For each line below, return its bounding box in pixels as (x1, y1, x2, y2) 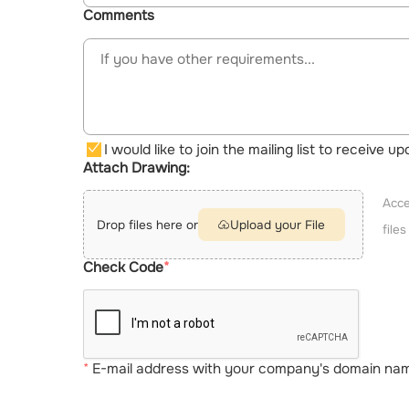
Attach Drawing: (83, 158, 191, 177)
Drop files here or (96, 216, 198, 233)
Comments (83, 6, 155, 26)
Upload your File (230, 216, 326, 233)
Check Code (83, 257, 164, 277)
